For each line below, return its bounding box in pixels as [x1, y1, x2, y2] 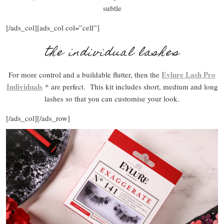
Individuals [6, 80, 42, 92]
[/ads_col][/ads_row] [6, 112, 70, 123]
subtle [102, 2, 121, 13]
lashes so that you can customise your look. [44, 93, 179, 103]
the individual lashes [44, 42, 180, 64]
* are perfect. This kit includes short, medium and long [42, 81, 218, 91]
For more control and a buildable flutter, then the [8, 69, 161, 79]
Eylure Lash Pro [161, 68, 215, 80]
